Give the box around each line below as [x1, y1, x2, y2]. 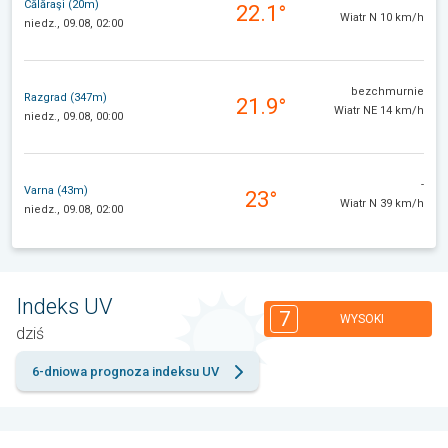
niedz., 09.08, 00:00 [24, 109, 123, 123]
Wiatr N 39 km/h [340, 197, 424, 211]
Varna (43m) [24, 183, 88, 197]
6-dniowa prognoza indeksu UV [32, 364, 219, 380]
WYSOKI [340, 311, 384, 326]
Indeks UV [16, 294, 113, 320]
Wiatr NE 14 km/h [334, 104, 424, 118]
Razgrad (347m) [24, 90, 107, 104]
